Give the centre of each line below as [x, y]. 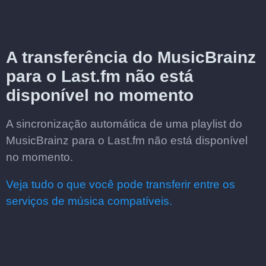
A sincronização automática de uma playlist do [124, 124]
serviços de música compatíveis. [89, 201]
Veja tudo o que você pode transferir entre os [121, 184]
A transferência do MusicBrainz [131, 57]
